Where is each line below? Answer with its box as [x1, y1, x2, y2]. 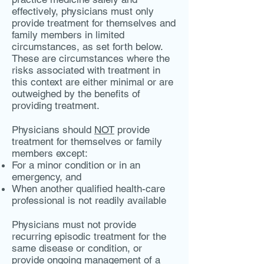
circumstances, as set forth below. [12, 41, 163, 52]
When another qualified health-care [12, 183, 165, 194]
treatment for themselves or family [12, 136, 162, 147]
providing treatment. [12, 100, 100, 111]
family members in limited [12, 29, 124, 41]
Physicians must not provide [12, 219, 136, 230]
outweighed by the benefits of [12, 88, 140, 100]
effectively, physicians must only [12, 5, 154, 17]
